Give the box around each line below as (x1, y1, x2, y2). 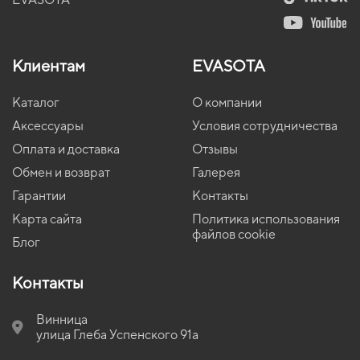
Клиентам (12, 56, 85, 76)
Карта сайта (12, 211, 82, 227)
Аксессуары (12, 118, 84, 134)
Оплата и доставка (12, 141, 120, 157)
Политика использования (192, 211, 340, 227)
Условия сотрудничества (192, 118, 337, 134)
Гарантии (12, 188, 66, 204)
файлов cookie (192, 227, 276, 243)
